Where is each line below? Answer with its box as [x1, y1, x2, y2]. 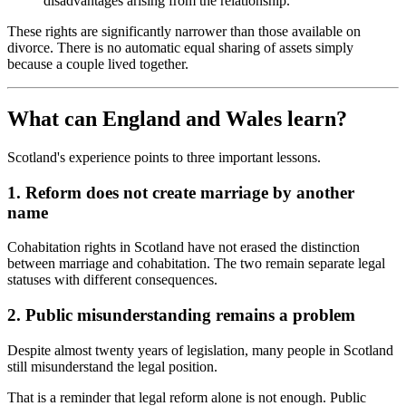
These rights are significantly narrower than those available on [7, 24, 361, 40]
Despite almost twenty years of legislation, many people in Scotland [7, 342, 393, 358]
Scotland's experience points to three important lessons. [7, 149, 321, 165]
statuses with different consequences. [7, 272, 217, 288]
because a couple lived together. [7, 56, 188, 72]
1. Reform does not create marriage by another [7, 182, 354, 202]
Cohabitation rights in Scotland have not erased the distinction [7, 239, 360, 256]
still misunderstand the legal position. [7, 358, 217, 374]
